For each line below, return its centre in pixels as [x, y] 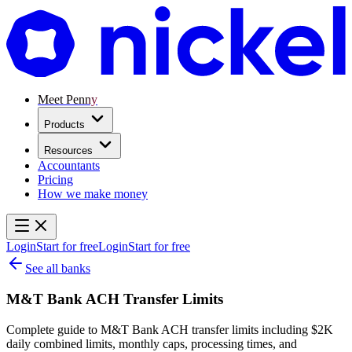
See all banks [58, 269]
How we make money [93, 194]
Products [64, 125]
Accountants [69, 166]
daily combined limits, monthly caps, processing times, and [152, 343]
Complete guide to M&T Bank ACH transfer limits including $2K [170, 329]
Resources [68, 151]
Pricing [55, 180]
